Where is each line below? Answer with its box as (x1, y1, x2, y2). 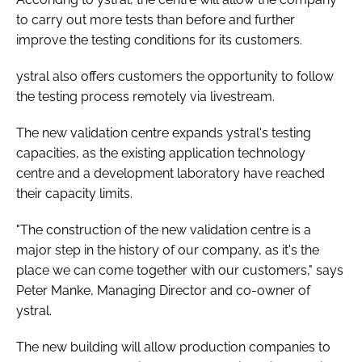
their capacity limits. (16, 185, 133, 201)
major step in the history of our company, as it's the (16, 242, 319, 258)
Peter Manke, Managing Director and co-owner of (16, 282, 310, 298)
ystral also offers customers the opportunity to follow (16, 68, 334, 84)
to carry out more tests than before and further (16, 11, 295, 27)
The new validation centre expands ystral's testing (16, 124, 311, 141)
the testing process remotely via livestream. (16, 88, 275, 104)
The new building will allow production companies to (16, 339, 330, 355)
